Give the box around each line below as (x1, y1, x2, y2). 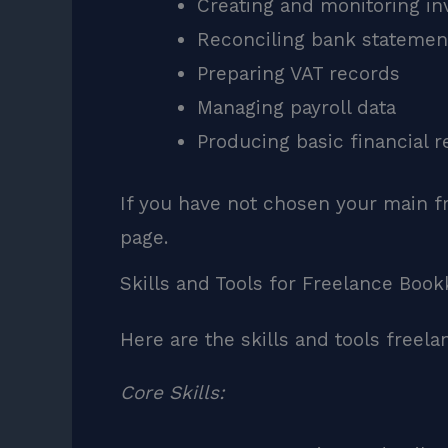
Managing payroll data (196, 95, 396, 119)
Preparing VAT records (196, 61, 400, 85)
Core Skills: (119, 380, 225, 404)
